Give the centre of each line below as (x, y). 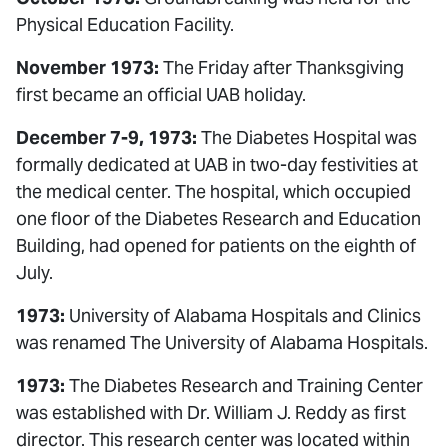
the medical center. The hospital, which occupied (213, 191)
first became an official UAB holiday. (161, 94)
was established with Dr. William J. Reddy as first (211, 412)
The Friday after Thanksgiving (281, 67)
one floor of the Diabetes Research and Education (218, 218)
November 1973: (87, 67)
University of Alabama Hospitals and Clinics (243, 315)
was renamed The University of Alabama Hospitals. (222, 342)
